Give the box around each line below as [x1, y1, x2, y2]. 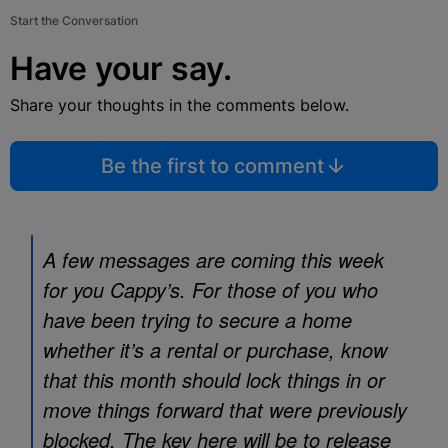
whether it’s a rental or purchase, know [43, 335, 387, 364]
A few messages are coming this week [43, 245, 384, 274]
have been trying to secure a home [43, 305, 352, 334]
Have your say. [10, 49, 232, 88]
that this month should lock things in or [43, 365, 385, 394]
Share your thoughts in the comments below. [10, 95, 349, 115]
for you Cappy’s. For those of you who [43, 275, 378, 304]
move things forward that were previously [43, 395, 407, 424]
